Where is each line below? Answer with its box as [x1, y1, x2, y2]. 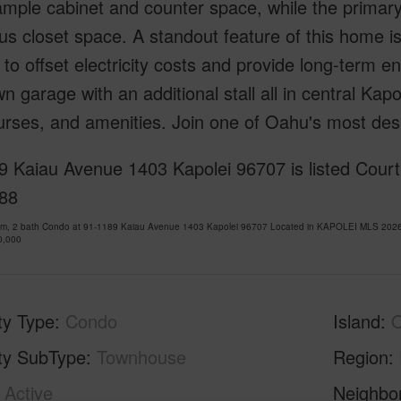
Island [333, 308, 381, 334]
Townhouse [96, 344, 186, 370]
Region [333, 344, 389, 370]
